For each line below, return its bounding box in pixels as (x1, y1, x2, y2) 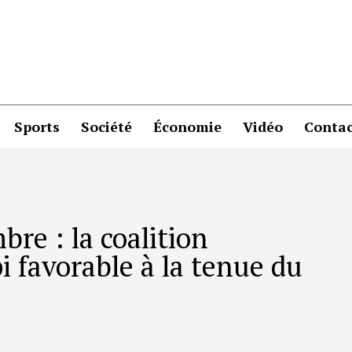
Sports (14, 116, 60, 136)
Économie (153, 116, 222, 136)
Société (81, 116, 132, 136)
